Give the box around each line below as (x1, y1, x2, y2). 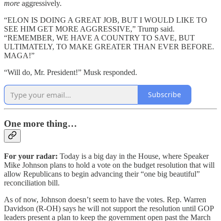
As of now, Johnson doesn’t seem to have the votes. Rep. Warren (4, 195, 206, 204)
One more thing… (4, 118, 77, 129)
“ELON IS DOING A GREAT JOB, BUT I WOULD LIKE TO (4, 15, 207, 24)
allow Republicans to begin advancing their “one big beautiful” (4, 169, 200, 178)
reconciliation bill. (4, 178, 60, 187)
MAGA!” (4, 51, 35, 60)
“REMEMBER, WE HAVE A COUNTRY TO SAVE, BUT (4, 33, 195, 42)
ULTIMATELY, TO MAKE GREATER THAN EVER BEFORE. (4, 42, 214, 51)
